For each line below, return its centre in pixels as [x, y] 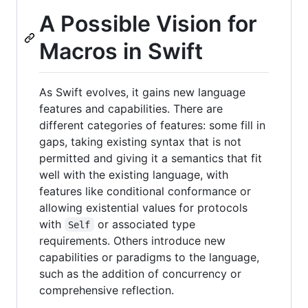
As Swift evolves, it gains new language [142, 92]
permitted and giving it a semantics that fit [151, 158]
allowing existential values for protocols [143, 207]
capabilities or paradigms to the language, [149, 257]
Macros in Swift [121, 51]
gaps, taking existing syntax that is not [140, 141]
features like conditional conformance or [145, 191]
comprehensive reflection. [107, 290]
